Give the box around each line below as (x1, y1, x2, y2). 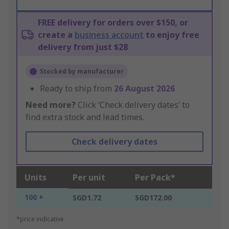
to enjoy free (144, 29, 199, 41)
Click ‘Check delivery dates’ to (76, 99, 190, 111)
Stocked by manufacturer (40, 67, 124, 76)
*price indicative (16, 215, 64, 224)
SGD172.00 (135, 193, 172, 203)
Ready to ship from (40, 83, 114, 95)
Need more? (26, 99, 76, 111)
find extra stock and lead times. (26, 111, 144, 123)
